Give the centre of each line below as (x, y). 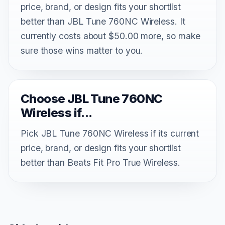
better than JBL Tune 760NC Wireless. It (103, 21)
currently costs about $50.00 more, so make (111, 36)
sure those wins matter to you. (82, 50)
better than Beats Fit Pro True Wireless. (100, 162)
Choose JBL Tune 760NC (92, 98)
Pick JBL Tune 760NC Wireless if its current (110, 133)
